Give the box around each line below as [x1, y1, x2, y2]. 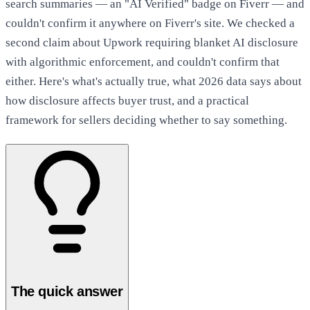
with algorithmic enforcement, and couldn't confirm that [6, 55, 280, 69]
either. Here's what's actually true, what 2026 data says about [6, 74, 302, 88]
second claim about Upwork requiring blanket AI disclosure [6, 35, 298, 49]
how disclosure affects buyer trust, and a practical [6, 93, 249, 107]
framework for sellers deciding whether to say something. [6, 113, 287, 127]
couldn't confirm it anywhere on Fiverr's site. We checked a [6, 16, 295, 30]
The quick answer [11, 284, 123, 300]
